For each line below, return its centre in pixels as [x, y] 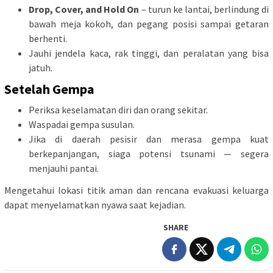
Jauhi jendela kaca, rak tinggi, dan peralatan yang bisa [149, 53]
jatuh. [41, 67]
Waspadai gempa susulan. [82, 125]
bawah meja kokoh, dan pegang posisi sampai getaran [149, 23]
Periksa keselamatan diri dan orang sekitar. [118, 110]
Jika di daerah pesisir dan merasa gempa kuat [149, 139]
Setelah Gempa [49, 89]
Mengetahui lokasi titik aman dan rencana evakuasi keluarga [136, 190]
